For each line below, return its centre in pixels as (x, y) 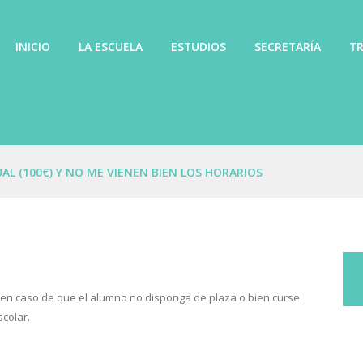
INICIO (32, 46)
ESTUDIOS (198, 46)
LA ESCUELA (110, 46)
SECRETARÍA (287, 46)
